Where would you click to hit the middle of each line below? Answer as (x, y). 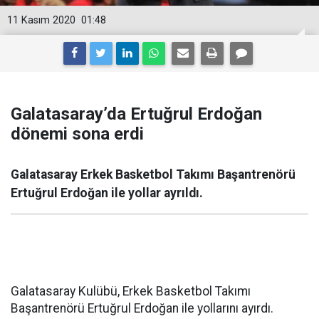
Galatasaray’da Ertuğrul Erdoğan (136, 114)
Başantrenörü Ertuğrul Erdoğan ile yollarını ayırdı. (142, 308)
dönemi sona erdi (77, 134)
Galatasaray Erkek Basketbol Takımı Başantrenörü (153, 174)
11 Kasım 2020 (41, 20)
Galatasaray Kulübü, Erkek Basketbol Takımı (131, 291)
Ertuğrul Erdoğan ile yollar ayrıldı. (107, 193)
